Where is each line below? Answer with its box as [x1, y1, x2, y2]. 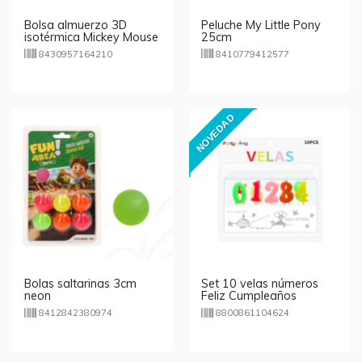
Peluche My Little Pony [201, 17, 321, 32]
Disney [24, 41, 60, 57]
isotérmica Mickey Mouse [24, 29, 158, 44]
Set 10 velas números [201, 276, 318, 291]
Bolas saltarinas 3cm [24, 276, 137, 291]
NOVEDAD [194, 111, 238, 154]
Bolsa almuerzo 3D [24, 17, 127, 32]
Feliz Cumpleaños [201, 288, 297, 303]
